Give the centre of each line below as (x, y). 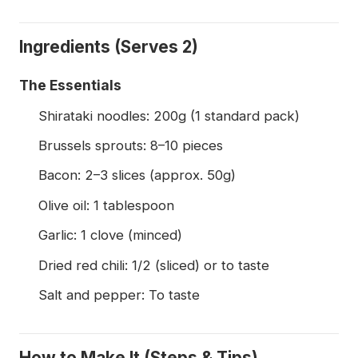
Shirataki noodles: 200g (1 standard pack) (169, 115)
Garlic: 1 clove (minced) (110, 235)
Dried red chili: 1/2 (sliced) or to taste (154, 265)
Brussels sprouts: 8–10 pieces (131, 146)
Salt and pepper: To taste (119, 295)
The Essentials (70, 85)
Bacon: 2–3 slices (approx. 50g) (137, 175)
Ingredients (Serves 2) (109, 46)
